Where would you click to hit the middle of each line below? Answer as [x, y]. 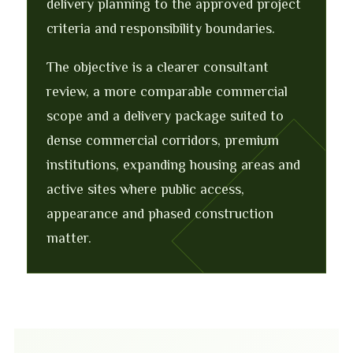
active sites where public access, [145, 189]
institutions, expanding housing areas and [173, 165]
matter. [69, 238]
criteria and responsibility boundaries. [161, 28]
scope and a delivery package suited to [165, 116]
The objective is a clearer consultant [158, 67]
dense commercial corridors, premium [163, 140]
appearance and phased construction [160, 214]
